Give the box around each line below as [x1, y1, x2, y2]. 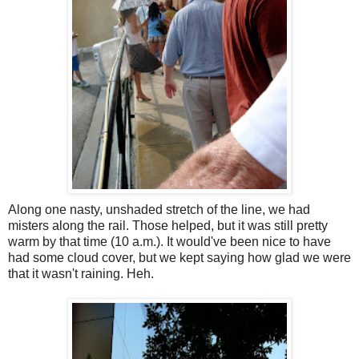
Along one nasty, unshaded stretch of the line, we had [8, 203, 310, 217]
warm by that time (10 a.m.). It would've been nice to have [8, 235, 331, 249]
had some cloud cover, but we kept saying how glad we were [8, 251, 351, 265]
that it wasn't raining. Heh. [8, 267, 154, 281]
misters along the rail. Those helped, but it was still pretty [8, 219, 328, 233]
